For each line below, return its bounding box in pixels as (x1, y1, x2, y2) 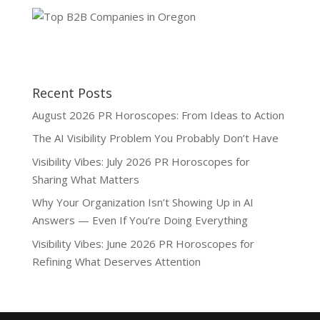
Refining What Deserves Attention (31, 254, 201, 269)
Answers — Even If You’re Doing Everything (31, 213, 248, 228)
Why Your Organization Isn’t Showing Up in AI (31, 195, 254, 210)
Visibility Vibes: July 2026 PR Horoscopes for (31, 154, 250, 169)
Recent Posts (31, 84, 112, 101)
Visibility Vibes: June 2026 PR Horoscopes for (31, 236, 254, 251)
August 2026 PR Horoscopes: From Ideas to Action (31, 107, 284, 122)
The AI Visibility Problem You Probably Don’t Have (31, 131, 279, 146)
